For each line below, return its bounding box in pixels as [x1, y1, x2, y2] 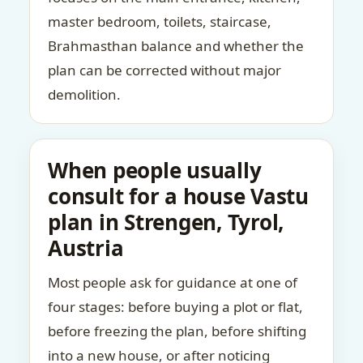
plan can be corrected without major [48, 61, 281, 79]
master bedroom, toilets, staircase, [48, 12, 271, 31]
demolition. [48, 85, 121, 104]
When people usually [48, 156, 262, 185]
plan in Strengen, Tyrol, [48, 207, 284, 237]
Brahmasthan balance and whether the [48, 36, 304, 55]
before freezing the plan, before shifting [48, 322, 306, 340]
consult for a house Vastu [48, 181, 309, 211]
